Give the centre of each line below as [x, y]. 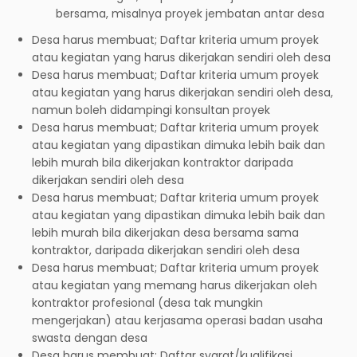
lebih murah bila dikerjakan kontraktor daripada [163, 162]
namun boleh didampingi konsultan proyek [151, 110]
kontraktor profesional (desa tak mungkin [147, 302]
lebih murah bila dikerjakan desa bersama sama [165, 232]
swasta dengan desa [90, 337]
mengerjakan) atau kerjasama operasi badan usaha [177, 320]
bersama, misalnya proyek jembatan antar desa [190, 13]
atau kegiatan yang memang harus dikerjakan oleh [175, 285]
